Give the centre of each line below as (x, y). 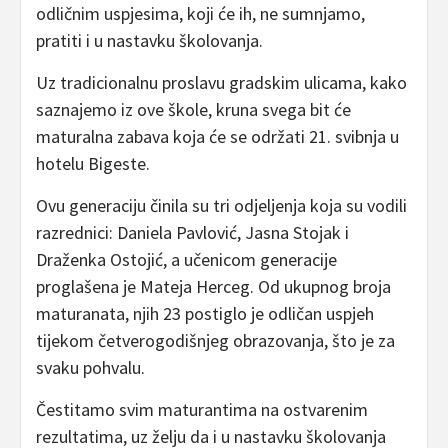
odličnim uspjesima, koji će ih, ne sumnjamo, (200, 13)
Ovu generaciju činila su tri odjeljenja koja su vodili (221, 205)
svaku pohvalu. (90, 367)
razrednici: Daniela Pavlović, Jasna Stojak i (192, 232)
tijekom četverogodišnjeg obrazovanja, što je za (215, 340)
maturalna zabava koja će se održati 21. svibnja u (217, 136)
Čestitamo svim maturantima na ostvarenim (202, 409)
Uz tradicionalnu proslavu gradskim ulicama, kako (221, 82)
